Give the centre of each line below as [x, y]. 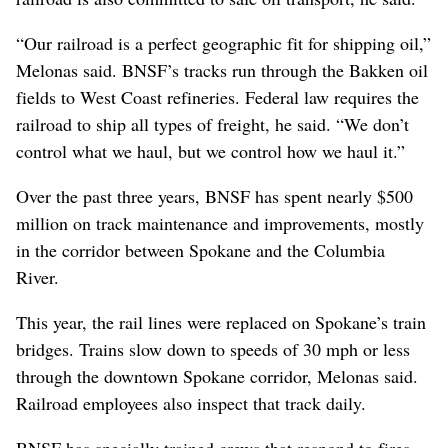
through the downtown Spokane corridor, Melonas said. [217, 376]
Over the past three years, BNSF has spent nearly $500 [214, 196]
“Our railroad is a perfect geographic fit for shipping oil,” [223, 43]
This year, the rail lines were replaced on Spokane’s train [221, 322]
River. [37, 277]
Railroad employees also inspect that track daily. [191, 403]
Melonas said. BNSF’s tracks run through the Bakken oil [222, 70]
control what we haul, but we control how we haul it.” [210, 151]
